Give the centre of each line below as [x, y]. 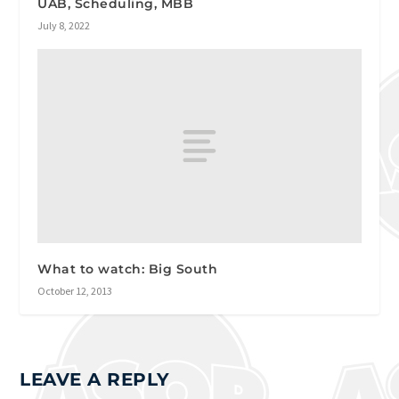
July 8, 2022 [64, 25]
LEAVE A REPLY [95, 379]
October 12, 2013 [75, 290]
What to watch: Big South [128, 269]
